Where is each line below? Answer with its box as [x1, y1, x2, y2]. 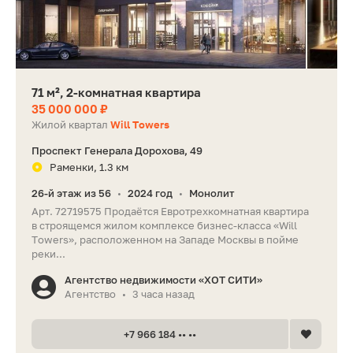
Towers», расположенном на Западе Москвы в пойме [32, 232, 299, 246]
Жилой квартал [32, 117, 110, 131]
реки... [32, 247, 65, 260]
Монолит [189, 186, 235, 199]
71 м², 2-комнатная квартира [32, 84, 201, 99]
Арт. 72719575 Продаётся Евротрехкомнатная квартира [32, 204, 309, 217]
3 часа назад [132, 287, 195, 300]
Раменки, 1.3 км [50, 160, 128, 173]
